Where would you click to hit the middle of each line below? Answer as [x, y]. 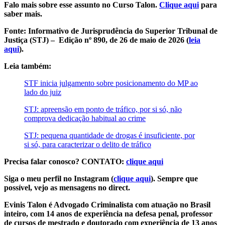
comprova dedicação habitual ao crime [85, 118]
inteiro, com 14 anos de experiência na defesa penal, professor [108, 213]
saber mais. [23, 14]
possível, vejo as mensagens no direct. [67, 187]
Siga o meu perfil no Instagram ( [59, 178]
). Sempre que [174, 178]
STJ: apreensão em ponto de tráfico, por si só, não [103, 109]
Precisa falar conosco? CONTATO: [65, 161]
